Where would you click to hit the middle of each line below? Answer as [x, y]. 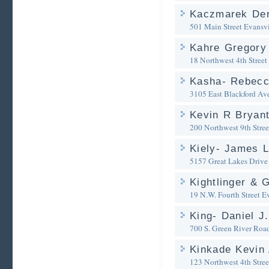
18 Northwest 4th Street [228, 60]
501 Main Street [216, 26]
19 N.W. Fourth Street [225, 195]
